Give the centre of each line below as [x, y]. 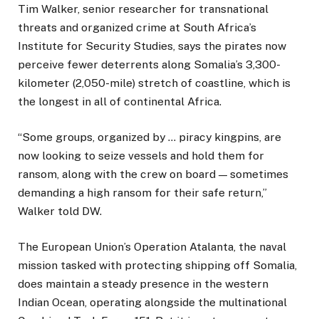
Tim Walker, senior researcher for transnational [143, 9]
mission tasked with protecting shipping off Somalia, [157, 266]
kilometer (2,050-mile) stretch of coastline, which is [154, 83]
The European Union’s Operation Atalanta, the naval [152, 247]
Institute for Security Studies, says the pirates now [152, 46]
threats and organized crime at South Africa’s [137, 27]
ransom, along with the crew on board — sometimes [153, 174]
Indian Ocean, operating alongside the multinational [152, 303]
